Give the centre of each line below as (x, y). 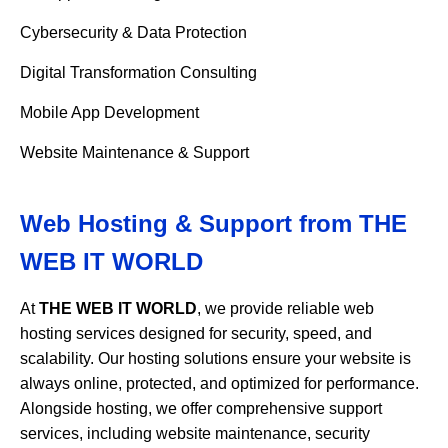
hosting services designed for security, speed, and (196, 333)
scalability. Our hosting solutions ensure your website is (215, 358)
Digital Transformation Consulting (138, 72)
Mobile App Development (109, 112)
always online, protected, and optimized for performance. (219, 383)
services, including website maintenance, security (195, 433)
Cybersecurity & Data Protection (133, 32)
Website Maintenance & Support (134, 152)
